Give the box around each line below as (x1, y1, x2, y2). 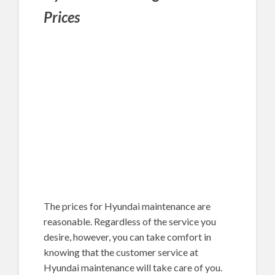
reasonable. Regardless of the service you (44, 215, 217, 228)
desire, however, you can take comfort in (44, 231, 212, 243)
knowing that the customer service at (44, 246, 199, 258)
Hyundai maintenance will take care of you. (44, 261, 223, 274)
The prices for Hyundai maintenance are (44, 200, 211, 212)
